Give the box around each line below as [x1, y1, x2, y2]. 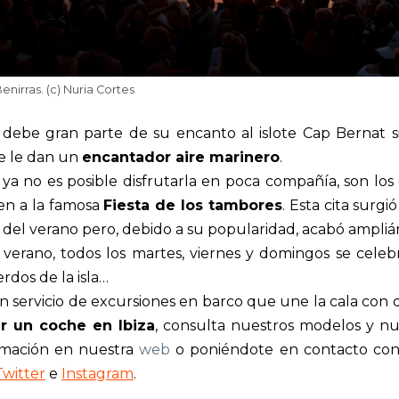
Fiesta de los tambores [103, 196, 282, 214]
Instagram [61, 364, 134, 382]
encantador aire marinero [82, 148, 280, 166]
